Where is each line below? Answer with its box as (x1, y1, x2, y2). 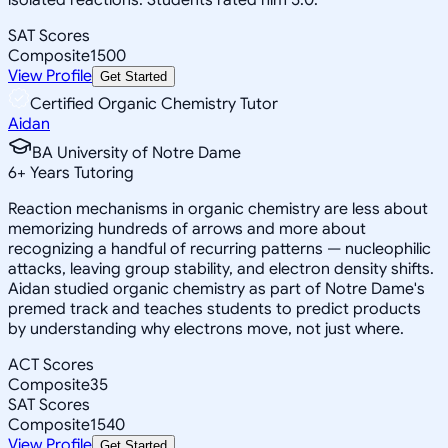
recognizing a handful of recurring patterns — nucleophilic (8, 238, 431, 259)
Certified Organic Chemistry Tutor (30, 93, 278, 114)
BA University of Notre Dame (32, 142, 241, 163)
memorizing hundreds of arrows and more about (8, 218, 366, 239)
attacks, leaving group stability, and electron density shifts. (8, 258, 434, 279)
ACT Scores (8, 354, 94, 375)
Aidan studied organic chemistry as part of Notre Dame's (8, 278, 425, 299)
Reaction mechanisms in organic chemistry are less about (8, 198, 428, 219)
